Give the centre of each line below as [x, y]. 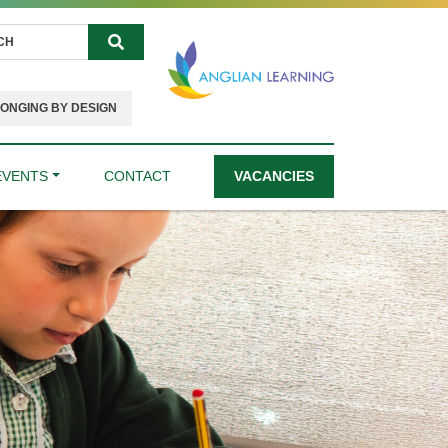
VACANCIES [274, 175]
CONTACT [137, 175]
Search [138, 57]
